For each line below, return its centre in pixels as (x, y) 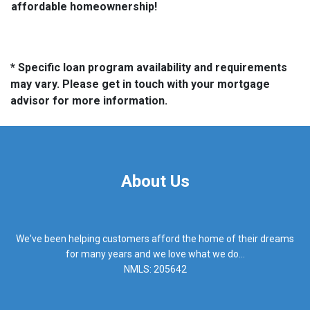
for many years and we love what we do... (155, 254)
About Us (155, 181)
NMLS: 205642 (155, 270)
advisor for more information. (89, 100)
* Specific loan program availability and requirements (149, 67)
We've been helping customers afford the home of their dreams (155, 239)
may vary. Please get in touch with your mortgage (140, 84)
